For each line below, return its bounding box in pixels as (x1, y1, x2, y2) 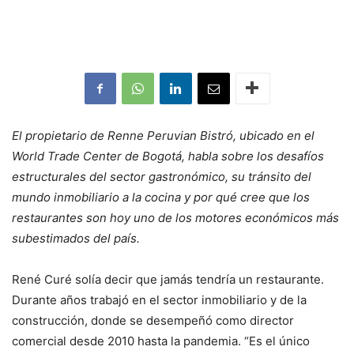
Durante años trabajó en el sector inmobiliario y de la (12, 292, 307, 307)
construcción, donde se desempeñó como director (12, 312, 294, 328)
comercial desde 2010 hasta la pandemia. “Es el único (12, 333, 310, 348)
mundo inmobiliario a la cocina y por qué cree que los (12, 189, 310, 205)
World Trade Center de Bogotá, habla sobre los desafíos (12, 148, 324, 164)
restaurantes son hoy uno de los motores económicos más (12, 209, 339, 225)
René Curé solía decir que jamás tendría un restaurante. (12, 271, 324, 287)
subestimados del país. (12, 230, 140, 246)
